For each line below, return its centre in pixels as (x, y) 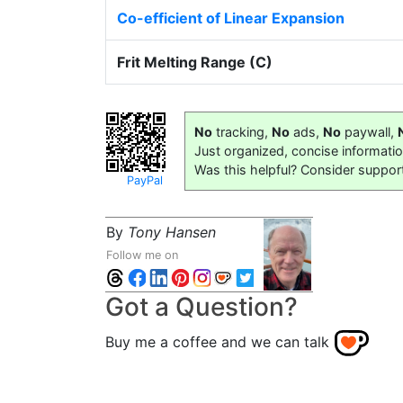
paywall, (369, 132)
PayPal (145, 180)
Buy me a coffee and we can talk (217, 342)
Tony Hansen (172, 232)
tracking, (242, 132)
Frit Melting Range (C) (195, 62)
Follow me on (142, 255)
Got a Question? (201, 307)
